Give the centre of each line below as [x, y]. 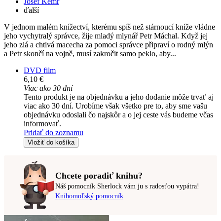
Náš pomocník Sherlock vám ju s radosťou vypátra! [127, 186]
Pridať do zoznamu [54, 133]
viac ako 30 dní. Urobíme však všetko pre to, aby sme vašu [115, 106]
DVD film [40, 71]
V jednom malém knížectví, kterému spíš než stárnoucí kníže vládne [110, 27]
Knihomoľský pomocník [89, 196]
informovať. [42, 124]
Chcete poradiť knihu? [99, 175]
